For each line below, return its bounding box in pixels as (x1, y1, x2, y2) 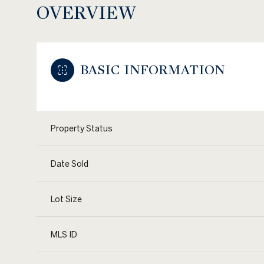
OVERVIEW (37, 2, 137, 25)
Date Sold (51, 159, 88, 169)
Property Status (51, 124, 113, 134)
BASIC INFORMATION (80, 62, 225, 78)
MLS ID (51, 230, 77, 240)
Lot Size (51, 194, 82, 204)
